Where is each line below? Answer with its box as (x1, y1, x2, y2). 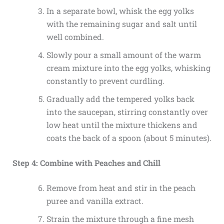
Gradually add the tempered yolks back (46, 93, 194, 104)
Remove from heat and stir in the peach (46, 182, 195, 193)
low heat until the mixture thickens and (46, 119, 197, 130)
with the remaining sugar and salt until (46, 18, 197, 29)
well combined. (46, 31, 104, 42)
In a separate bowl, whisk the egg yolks (46, 5, 194, 16)
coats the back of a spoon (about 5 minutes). (46, 132, 211, 143)
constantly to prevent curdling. (46, 75, 164, 86)
